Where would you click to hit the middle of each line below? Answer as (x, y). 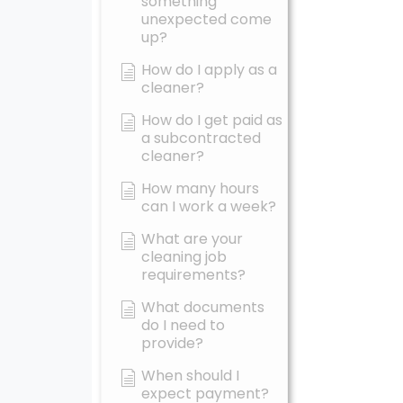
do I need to (183, 325)
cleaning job (184, 257)
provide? (172, 343)
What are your (192, 239)
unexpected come (206, 19)
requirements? (193, 275)
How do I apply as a (209, 70)
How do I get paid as (212, 120)
